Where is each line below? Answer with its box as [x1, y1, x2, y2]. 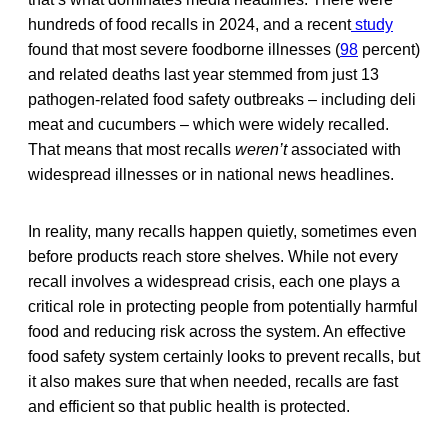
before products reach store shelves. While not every [28, 247, 398, 265]
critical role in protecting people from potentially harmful [28, 297, 418, 315]
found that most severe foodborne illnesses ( [28, 40, 340, 58]
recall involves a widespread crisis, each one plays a [28, 272, 400, 290]
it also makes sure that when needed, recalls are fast [28, 372, 398, 390]
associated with [291, 140, 401, 158]
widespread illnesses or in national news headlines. [28, 165, 394, 183]
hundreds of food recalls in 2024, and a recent [28, 15, 351, 33]
